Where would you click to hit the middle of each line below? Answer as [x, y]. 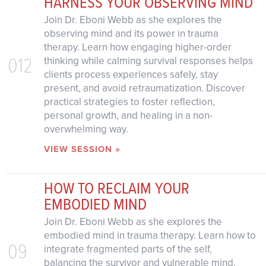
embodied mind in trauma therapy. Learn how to [150, 235]
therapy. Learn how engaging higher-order [137, 47]
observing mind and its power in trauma [131, 34]
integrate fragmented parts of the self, [128, 249]
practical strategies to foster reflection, [129, 102]
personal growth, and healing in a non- [128, 116]
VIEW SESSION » [82, 149]
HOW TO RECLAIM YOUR [116, 187]
